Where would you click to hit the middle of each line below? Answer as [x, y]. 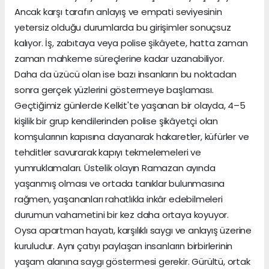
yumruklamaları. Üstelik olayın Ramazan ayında [115, 168]
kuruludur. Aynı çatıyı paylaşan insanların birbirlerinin [124, 246]
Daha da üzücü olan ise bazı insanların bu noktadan [125, 74]
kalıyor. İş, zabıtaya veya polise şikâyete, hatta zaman [131, 43]
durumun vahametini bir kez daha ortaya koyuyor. [122, 215]
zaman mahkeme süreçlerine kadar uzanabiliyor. [119, 59]
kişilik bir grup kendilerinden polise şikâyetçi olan [116, 121]
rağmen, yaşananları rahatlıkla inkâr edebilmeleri [119, 199]
